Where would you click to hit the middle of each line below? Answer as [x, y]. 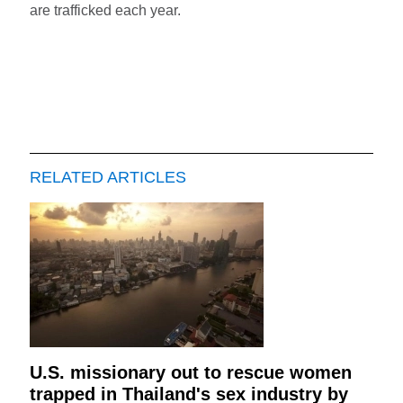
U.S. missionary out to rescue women [191, 373]
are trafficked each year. [106, 11]
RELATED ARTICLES [108, 178]
